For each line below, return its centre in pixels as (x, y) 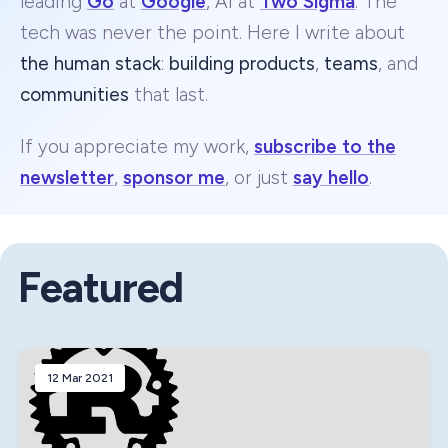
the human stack (90, 63)
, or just (259, 178)
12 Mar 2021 (80, 378)
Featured (100, 288)
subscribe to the (325, 147)
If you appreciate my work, (137, 147)
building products (242, 63)
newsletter (67, 178)
